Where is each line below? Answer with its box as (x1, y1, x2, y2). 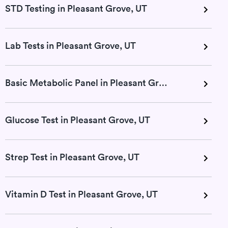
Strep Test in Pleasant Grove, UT (5, 151, 139, 163)
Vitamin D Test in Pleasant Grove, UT (5, 188, 158, 200)
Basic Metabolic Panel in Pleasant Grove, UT (159, 77, 167, 89)
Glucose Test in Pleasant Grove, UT (5, 114, 150, 126)
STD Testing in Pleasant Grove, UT (5, 3, 147, 14)
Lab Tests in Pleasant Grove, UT (5, 40, 136, 51)
